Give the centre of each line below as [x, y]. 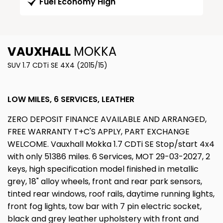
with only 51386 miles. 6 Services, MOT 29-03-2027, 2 [109, 157]
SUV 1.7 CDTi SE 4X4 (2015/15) [57, 65]
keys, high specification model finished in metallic [103, 169]
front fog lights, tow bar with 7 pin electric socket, [105, 207]
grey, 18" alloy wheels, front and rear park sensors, [105, 182]
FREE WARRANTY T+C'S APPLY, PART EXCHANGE [99, 132]
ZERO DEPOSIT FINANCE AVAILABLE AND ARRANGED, [107, 119]
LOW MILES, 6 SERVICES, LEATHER [71, 100]
